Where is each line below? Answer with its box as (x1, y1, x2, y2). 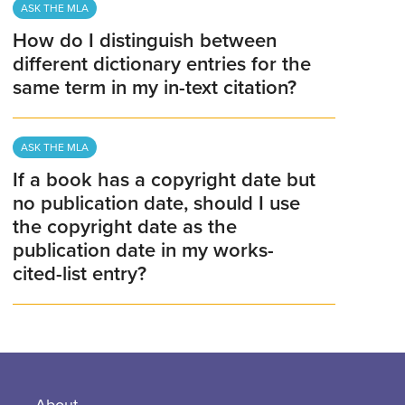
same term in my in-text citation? (13, 76, 297, 100)
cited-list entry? (13, 262, 147, 287)
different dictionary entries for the (13, 52, 312, 77)
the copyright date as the (13, 215, 238, 240)
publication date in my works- (13, 239, 275, 263)
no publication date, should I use (13, 192, 301, 216)
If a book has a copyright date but (13, 168, 316, 193)
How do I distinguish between (13, 29, 278, 53)
